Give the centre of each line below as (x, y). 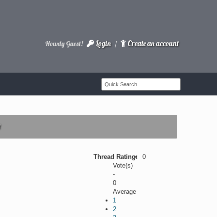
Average (125, 191)
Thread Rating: (116, 156)
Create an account (153, 43)
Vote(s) (123, 165)
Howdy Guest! (64, 44)
